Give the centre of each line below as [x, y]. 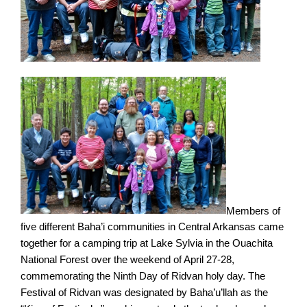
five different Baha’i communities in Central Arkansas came [152, 227]
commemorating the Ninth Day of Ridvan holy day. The [143, 276]
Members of [253, 210]
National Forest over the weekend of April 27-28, [127, 260]
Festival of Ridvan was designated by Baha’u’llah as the [144, 293]
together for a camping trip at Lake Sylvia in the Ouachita [147, 243]
